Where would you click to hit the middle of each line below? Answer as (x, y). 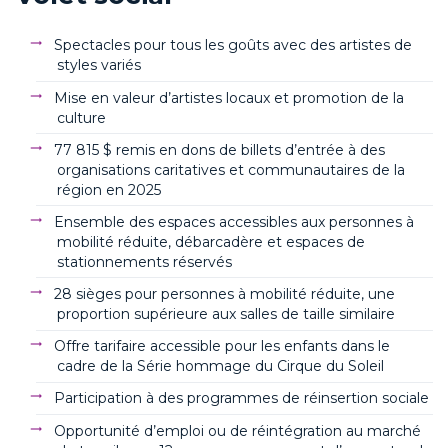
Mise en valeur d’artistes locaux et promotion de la (229, 97)
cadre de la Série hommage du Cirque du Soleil (220, 366)
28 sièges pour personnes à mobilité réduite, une (225, 294)
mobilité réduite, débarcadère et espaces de (211, 241)
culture (81, 117)
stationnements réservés (144, 261)
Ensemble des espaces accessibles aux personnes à (234, 221)
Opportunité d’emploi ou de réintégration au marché (238, 430)
